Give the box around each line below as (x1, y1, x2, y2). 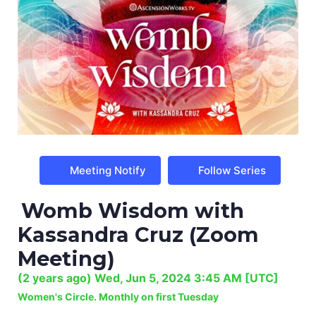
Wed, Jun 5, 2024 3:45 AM (95, 270, 242, 285)
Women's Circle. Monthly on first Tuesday (18, 290, 219, 303)
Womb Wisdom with (21, 197, 244, 223)
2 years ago (23, 270, 87, 285)
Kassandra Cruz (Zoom (18, 221, 259, 247)
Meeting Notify (70, 163, 146, 177)
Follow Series (198, 163, 266, 177)
